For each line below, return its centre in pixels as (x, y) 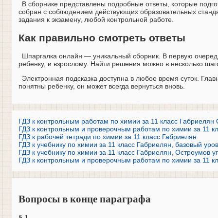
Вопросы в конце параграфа (85, 199)
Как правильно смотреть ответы (102, 37)
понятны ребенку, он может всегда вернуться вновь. (102, 86)
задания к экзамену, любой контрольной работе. (96, 20)
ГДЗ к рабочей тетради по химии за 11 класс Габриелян (108, 136)
